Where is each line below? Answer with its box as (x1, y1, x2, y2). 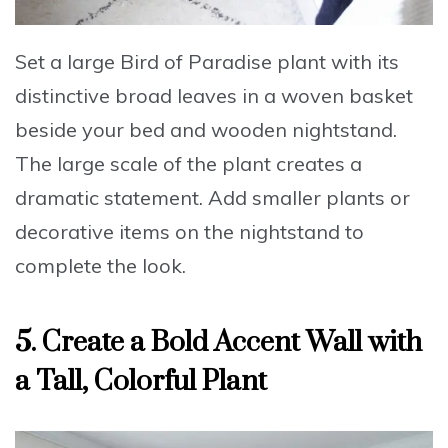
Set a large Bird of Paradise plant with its (15, 49, 399, 75)
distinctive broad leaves (15, 83, 237, 109)
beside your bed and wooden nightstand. (15, 117, 397, 143)
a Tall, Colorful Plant (15, 364, 267, 400)
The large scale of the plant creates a (15, 151, 362, 177)
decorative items (15, 219, 170, 245)
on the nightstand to (170, 219, 364, 245)
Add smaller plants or (208, 185, 410, 211)
